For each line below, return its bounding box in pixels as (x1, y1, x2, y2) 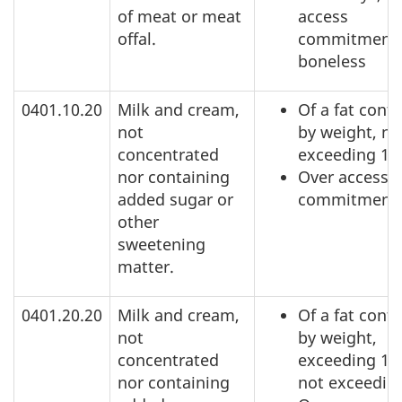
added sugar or (118, 188, 233, 211)
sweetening (118, 233, 205, 256)
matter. (118, 256, 174, 278)
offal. (118, 28, 156, 50)
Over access (298, 166, 389, 188)
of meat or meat (118, 5, 241, 28)
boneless (298, 50, 366, 73)
